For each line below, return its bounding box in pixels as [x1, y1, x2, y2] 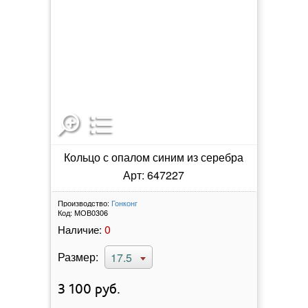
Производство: [57, 197, 109, 208]
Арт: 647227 [123, 166, 185, 183]
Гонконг [111, 197, 137, 208]
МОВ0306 [74, 206, 108, 218]
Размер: [57, 248, 98, 265]
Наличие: [57, 221, 102, 236]
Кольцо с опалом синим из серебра [64, 148, 244, 165]
